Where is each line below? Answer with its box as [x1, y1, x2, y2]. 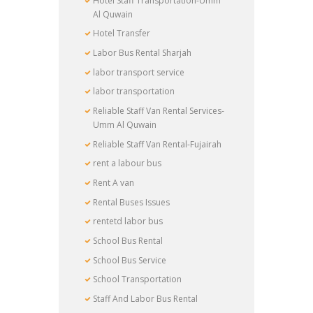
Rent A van [93, 177, 135, 189]
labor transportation [93, 85, 175, 98]
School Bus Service [93, 254, 167, 266]
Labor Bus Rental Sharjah [93, 46, 192, 59]
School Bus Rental [93, 235, 163, 247]
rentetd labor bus [93, 215, 163, 228]
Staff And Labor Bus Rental [93, 293, 198, 305]
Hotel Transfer [93, 27, 151, 40]
